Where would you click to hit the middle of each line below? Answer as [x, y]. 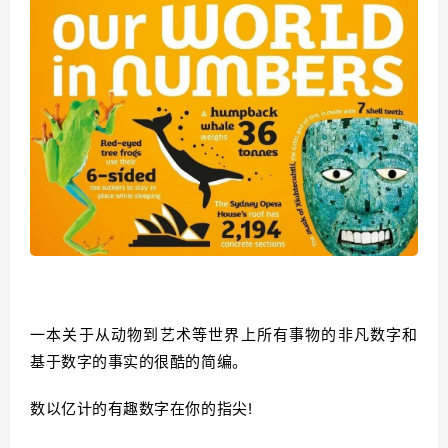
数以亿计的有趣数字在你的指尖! [141, 409]
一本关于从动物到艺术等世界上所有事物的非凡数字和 [224, 335]
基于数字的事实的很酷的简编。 [139, 362]
